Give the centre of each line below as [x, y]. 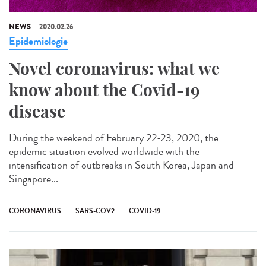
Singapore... [34, 178]
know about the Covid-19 [104, 90]
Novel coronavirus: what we [114, 68]
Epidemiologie [38, 41]
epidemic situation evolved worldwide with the [104, 151]
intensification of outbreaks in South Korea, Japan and [121, 165]
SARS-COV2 [95, 210]
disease [37, 111]
